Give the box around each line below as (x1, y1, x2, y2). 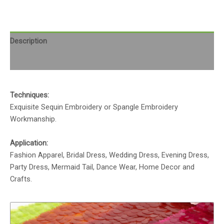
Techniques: (10, 90, 49, 100)
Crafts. (10, 174, 32, 184)
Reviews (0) (10, 55, 48, 65)
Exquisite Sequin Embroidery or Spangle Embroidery (10, 102, 178, 112)
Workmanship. (10, 114, 56, 124)
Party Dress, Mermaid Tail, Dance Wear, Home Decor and (10, 162, 194, 172)
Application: (10, 138, 48, 148)
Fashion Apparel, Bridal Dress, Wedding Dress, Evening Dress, (10, 150, 209, 160)
